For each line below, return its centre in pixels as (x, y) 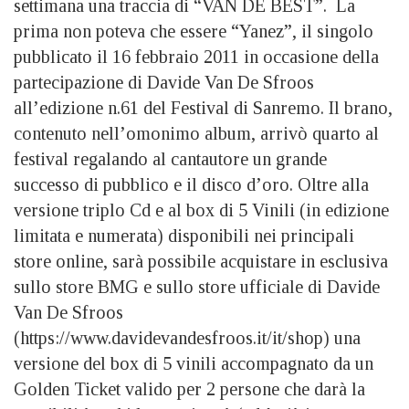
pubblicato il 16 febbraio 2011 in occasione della (196, 56)
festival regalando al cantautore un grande (170, 158)
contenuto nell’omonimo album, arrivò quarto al (196, 133)
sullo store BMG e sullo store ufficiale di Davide (197, 286)
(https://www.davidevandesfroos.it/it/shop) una (187, 337)
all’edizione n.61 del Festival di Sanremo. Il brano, (203, 107)
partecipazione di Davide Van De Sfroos (164, 82)
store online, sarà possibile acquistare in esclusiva (201, 261)
